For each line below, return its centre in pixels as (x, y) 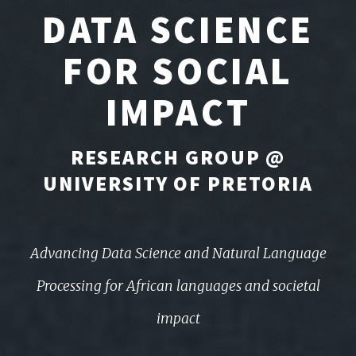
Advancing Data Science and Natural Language (178, 254)
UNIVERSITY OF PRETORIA (178, 184)
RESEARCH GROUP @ (178, 158)
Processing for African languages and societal (178, 286)
